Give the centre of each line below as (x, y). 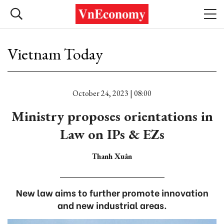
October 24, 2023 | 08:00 (112, 93)
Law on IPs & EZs (112, 134)
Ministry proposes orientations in (112, 116)
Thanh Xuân (112, 156)
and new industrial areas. (112, 205)
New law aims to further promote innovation (112, 192)
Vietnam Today (55, 54)
